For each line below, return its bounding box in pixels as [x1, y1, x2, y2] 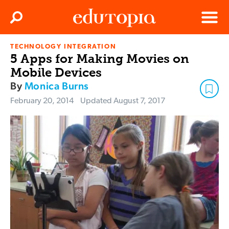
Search [17, 17, 37, 24]
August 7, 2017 [113, 97, 165, 106]
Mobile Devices [10, 65, 102, 80]
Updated [80, 97, 113, 106]
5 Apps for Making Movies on [10, 51, 189, 66]
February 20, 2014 [10, 97, 74, 106]
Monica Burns [24, 80, 89, 93]
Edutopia [73, 47, 102, 55]
